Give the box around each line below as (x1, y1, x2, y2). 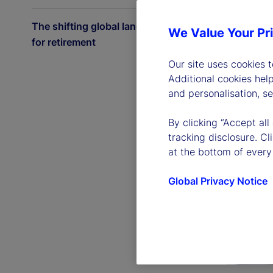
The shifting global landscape (32, 20, 170, 32)
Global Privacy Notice (168, 175, 268, 187)
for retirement (32, 36, 96, 48)
